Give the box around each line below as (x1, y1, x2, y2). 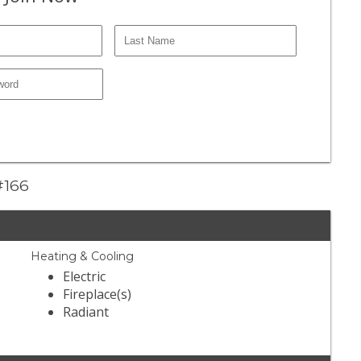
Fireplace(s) (63, 285, 132, 304)
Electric (63, 268, 106, 286)
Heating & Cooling (31, 249, 135, 264)
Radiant (63, 303, 110, 322)
